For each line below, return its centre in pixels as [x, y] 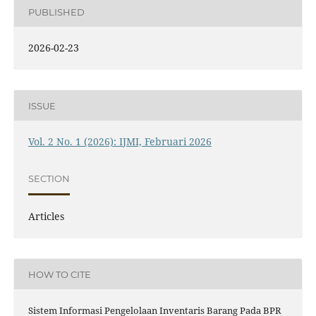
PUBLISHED [56, 12]
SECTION [49, 178]
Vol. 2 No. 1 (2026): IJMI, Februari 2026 [120, 142]
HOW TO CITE [59, 274]
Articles [46, 217]
